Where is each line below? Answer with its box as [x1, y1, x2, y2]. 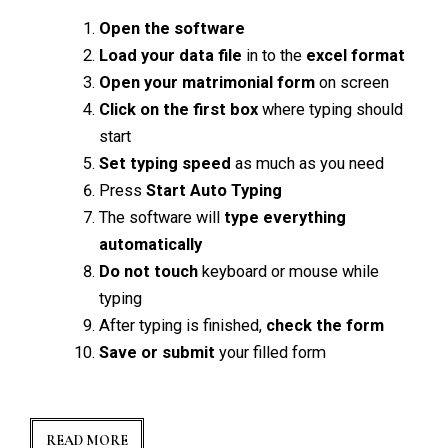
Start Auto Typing [146, 181, 283, 201]
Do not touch [99, 262, 199, 282]
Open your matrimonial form [99, 73, 316, 93]
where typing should [258, 100, 404, 120]
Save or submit [99, 343, 216, 363]
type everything [224, 208, 347, 228]
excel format [306, 46, 406, 66]
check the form [266, 316, 385, 336]
